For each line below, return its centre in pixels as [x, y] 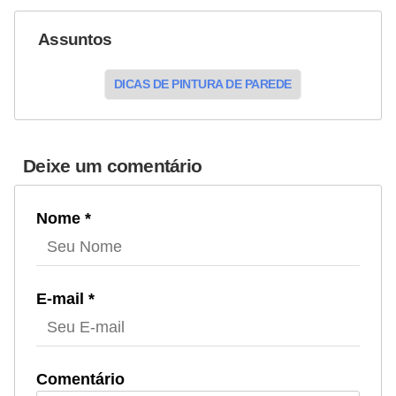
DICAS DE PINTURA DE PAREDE [202, 84]
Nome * [64, 218]
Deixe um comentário [113, 165]
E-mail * [65, 298]
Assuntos [75, 39]
